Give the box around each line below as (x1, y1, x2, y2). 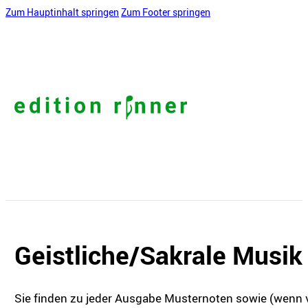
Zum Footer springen (121, 5, 210, 19)
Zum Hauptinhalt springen (5, 5, 119, 19)
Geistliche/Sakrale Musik (14, 238, 303, 273)
